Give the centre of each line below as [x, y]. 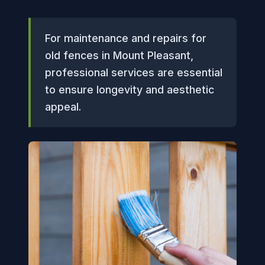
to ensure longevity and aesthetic [130, 90]
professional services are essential [134, 72]
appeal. [63, 107]
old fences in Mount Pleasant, [119, 55]
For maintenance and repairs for [126, 38]
